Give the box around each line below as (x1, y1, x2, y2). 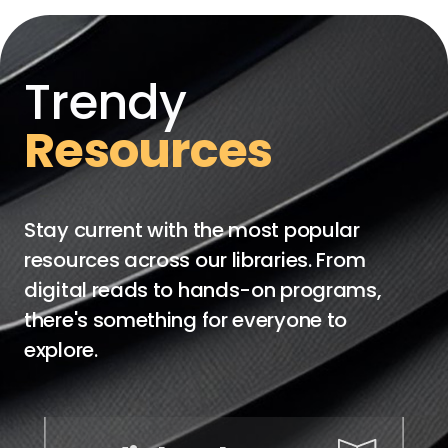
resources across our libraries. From (24, 246, 366, 274)
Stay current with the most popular (24, 216, 360, 244)
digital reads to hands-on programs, (24, 276, 382, 304)
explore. (24, 336, 98, 364)
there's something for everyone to (24, 306, 348, 334)
